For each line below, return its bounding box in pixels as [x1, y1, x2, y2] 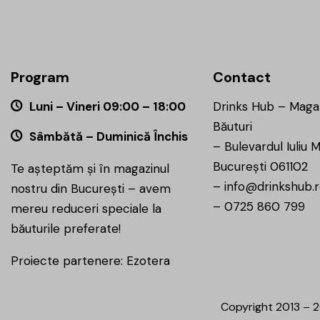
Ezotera [126, 253, 170, 269]
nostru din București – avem [11, 181, 171, 197]
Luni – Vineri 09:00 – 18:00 [29, 99, 186, 115]
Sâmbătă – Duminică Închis [29, 129, 188, 145]
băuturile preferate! [11, 221, 121, 237]
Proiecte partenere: [11, 253, 126, 269]
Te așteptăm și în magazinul [11, 161, 169, 177]
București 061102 [212, 159, 308, 175]
